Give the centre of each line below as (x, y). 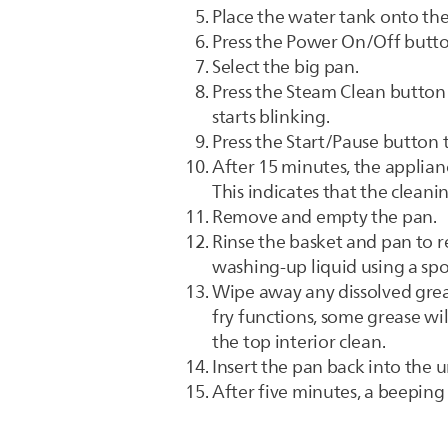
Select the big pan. (285, 67)
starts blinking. (271, 117)
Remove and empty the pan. (324, 217)
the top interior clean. (299, 342)
